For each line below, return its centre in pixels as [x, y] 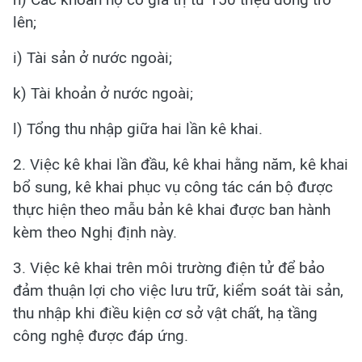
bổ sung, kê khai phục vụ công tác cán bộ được [173, 187]
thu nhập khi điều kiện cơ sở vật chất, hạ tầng [165, 313]
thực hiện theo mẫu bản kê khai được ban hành [172, 210]
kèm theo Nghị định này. [95, 232]
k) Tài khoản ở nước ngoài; [103, 93]
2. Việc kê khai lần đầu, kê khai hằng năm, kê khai [181, 164]
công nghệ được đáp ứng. [101, 336]
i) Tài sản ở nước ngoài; [93, 58]
